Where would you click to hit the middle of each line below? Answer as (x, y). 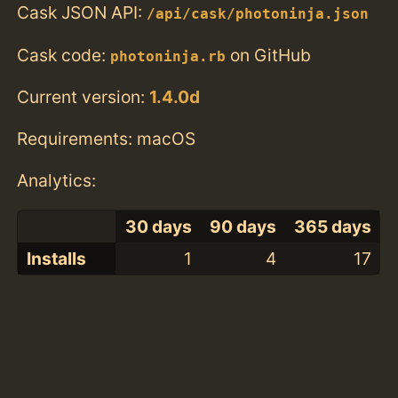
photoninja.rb (168, 56)
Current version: (84, 96)
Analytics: (57, 181)
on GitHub (269, 55)
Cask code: (64, 55)
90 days (243, 227)
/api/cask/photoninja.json (258, 15)
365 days (332, 227)
